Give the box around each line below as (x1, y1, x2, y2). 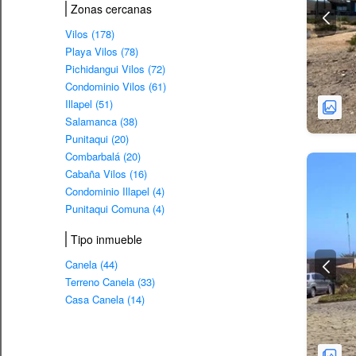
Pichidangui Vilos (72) (65, 60, 165, 76)
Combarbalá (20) (65, 148, 141, 164)
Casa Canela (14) (65, 291, 145, 307)
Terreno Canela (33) (65, 273, 155, 289)
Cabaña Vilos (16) (65, 165, 147, 181)
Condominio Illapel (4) (65, 183, 164, 199)
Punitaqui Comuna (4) (65, 200, 164, 216)
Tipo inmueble (71, 230, 142, 247)
